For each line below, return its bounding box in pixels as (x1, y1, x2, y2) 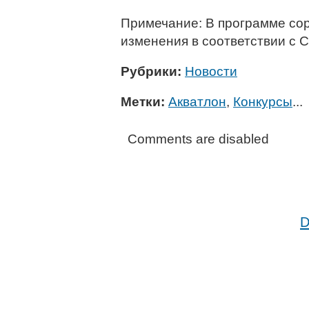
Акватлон (168, 94, 226, 109)
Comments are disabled (128, 132, 269, 146)
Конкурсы (233, 94, 292, 109)
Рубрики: (121, 64, 181, 79)
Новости (185, 64, 237, 79)
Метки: (121, 94, 165, 109)
